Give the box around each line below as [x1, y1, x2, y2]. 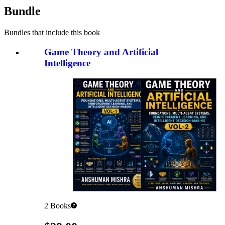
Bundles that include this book [4, 28, 100, 37]
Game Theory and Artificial [44, 47, 158, 58]
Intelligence [44, 58, 90, 69]
